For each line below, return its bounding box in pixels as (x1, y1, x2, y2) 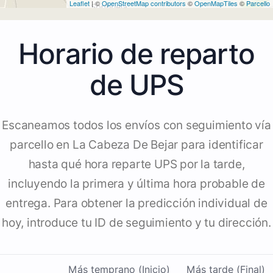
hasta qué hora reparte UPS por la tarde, (28, 157, 245, 172)
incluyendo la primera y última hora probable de (8, 177, 265, 191)
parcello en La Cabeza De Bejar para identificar (10, 138, 263, 152)
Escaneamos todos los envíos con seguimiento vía (2, 118, 271, 133)
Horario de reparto (18, 37, 255, 71)
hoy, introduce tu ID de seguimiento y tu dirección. (2, 216, 271, 230)
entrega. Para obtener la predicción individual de (5, 196, 268, 211)
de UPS (89, 68, 184, 102)
